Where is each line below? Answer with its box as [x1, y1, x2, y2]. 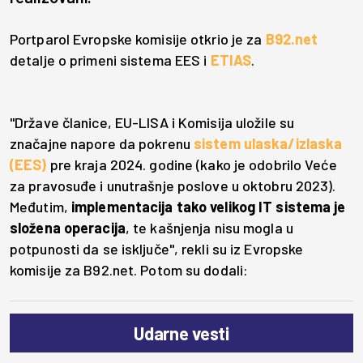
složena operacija [10, 219, 126, 237]
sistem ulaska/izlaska [193, 135, 343, 153]
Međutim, [10, 198, 71, 216]
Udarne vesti [133, 322, 230, 344]
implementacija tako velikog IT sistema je [71, 198, 346, 216]
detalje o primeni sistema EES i [10, 51, 211, 70]
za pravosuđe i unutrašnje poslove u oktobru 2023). [10, 177, 336, 195]
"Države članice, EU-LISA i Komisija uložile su [10, 113, 295, 132]
